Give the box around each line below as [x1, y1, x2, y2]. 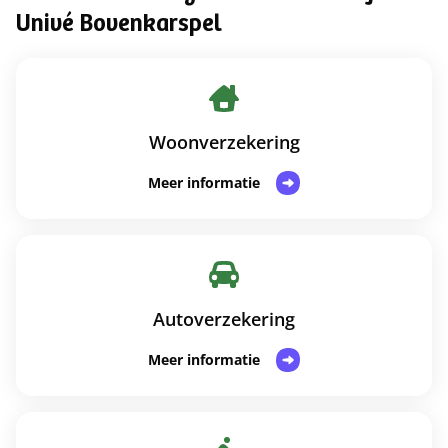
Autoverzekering [153, 307, 295, 331]
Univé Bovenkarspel [16, 14, 222, 38]
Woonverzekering [148, 130, 300, 154]
